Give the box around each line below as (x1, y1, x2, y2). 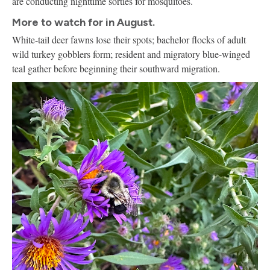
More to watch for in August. (12, 15, 155, 29)
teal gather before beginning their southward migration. (12, 61, 220, 75)
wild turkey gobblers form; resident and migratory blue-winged (12, 47, 250, 60)
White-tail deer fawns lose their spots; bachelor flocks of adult (12, 33, 246, 46)
